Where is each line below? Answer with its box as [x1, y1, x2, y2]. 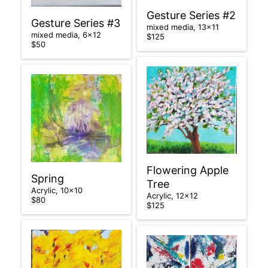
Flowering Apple [147, 164, 229, 177]
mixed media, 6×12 [31, 29, 103, 39]
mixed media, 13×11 [147, 22, 221, 32]
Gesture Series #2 [147, 8, 236, 22]
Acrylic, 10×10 [31, 185, 85, 196]
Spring [31, 172, 64, 185]
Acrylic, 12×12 [147, 191, 200, 201]
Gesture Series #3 [31, 16, 120, 29]
